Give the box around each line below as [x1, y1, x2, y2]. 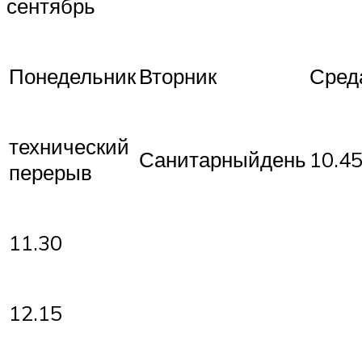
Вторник [139, 62, 217, 89]
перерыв [9, 158, 92, 185]
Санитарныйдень [139, 145, 306, 172]
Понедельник [9, 62, 136, 89]
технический [9, 133, 129, 159]
